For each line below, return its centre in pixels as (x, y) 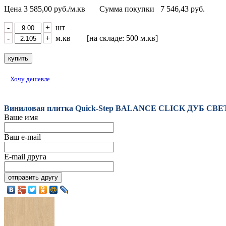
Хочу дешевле (30, 79)
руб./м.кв (70, 9)
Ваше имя (21, 117)
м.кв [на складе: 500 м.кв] (105, 38)
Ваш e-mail (22, 137)
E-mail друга (25, 156)
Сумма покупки (128, 9)
